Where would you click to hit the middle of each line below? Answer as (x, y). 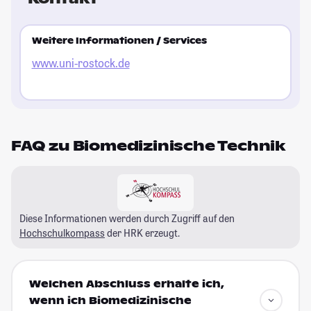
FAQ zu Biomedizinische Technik (148, 145)
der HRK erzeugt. (142, 233)
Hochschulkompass (62, 233)
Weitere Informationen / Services (119, 41)
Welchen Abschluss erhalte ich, (126, 284)
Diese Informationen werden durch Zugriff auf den (127, 218)
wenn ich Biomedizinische (110, 301)
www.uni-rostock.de (81, 63)
